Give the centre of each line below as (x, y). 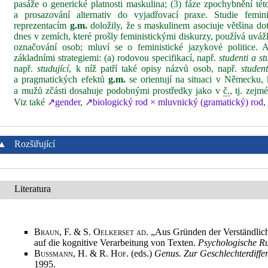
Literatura (33, 189)
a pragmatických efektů (61, 79)
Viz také (31, 102)
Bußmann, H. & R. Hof (80, 253)
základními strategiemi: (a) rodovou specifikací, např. (117, 58)
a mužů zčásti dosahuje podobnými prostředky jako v (118, 91)
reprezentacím (42, 25)
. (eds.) (141, 253)
